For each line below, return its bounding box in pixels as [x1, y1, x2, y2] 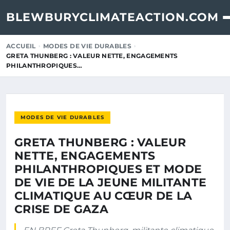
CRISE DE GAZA [14, 202, 108, 216]
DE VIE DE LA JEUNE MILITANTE [14, 176, 207, 189]
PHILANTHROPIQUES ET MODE [14, 162, 202, 176]
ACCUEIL [6, 42, 36, 50]
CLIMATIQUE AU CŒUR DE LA [14, 189, 193, 203]
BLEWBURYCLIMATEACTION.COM [6, 10, 219, 24]
